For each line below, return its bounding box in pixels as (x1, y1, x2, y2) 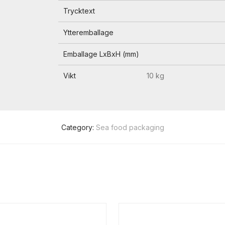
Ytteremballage (63, 28, 114, 37)
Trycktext (63, 7, 95, 15)
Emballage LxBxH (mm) (63, 50, 139, 58)
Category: (61, 123, 96, 132)
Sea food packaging (95, 123, 164, 132)
